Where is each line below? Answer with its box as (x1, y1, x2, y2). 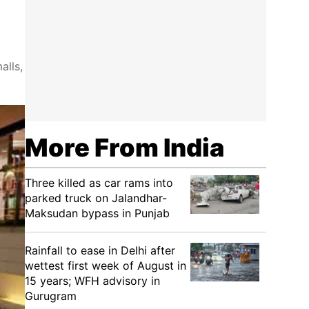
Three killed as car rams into (25, 176, 173, 190)
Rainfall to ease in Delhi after (25, 243, 175, 257)
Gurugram (25, 289, 77, 303)
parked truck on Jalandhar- (25, 191, 167, 205)
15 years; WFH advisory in (25, 274, 160, 288)
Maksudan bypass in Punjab (25, 206, 170, 220)
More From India (25, 132, 224, 163)
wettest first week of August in (25, 259, 186, 272)
